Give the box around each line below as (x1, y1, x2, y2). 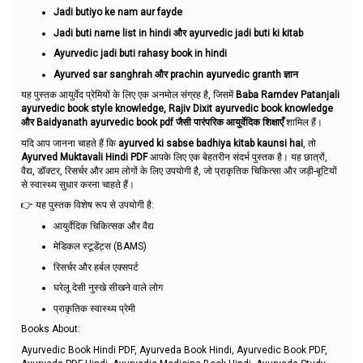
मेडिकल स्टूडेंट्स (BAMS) (53, 241, 147, 252)
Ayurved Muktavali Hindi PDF (21, 151, 147, 163)
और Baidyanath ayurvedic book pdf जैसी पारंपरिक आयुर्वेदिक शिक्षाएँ (21, 117, 284, 128)
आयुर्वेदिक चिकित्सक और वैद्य (53, 220, 154, 232)
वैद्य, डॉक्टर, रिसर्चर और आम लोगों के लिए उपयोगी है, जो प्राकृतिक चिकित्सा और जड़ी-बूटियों (21, 164, 337, 177)
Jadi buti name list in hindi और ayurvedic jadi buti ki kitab (53, 27, 303, 39)
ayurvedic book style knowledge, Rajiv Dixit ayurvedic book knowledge (21, 103, 333, 114)
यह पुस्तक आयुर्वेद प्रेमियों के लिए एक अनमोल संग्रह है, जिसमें (21, 89, 236, 100)
